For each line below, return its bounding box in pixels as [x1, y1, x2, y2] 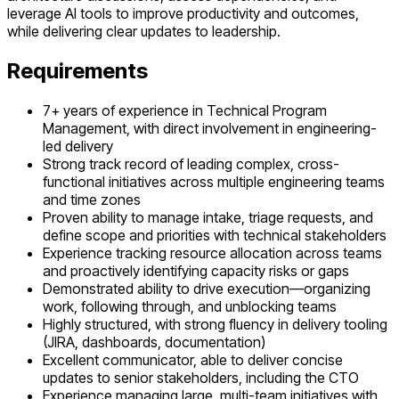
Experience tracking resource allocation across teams [43, 244, 382, 263]
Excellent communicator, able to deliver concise [43, 351, 343, 370]
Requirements [7, 58, 148, 85]
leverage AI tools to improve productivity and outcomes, [7, 4, 359, 23]
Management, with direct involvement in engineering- [43, 119, 377, 138]
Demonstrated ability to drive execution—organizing [43, 280, 370, 298]
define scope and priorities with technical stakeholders [43, 226, 387, 245]
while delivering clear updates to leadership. [7, 22, 281, 41]
